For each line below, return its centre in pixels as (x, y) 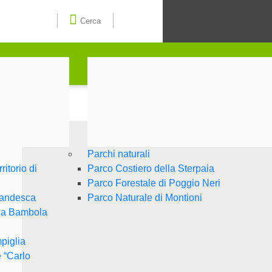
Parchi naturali (119, 154)
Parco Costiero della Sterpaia (151, 168)
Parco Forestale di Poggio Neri (154, 183)
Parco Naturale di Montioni (145, 197)
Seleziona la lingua (166, 18)
